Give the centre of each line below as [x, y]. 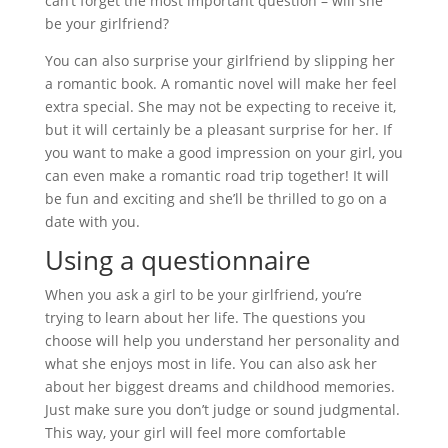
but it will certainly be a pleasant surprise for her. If [218, 129]
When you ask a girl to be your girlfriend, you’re [203, 294]
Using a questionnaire [177, 259]
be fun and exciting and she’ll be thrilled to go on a [215, 198]
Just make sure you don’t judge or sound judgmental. [222, 409]
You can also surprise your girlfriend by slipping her [219, 60]
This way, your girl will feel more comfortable [195, 432]
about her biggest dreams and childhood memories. [219, 386]
